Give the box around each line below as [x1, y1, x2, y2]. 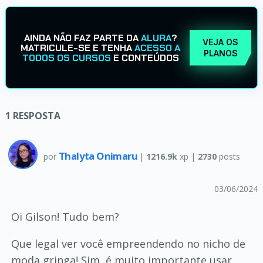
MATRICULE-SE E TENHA [21, 41, 135, 54]
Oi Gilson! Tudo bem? [11, 210, 119, 224]
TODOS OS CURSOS [22, 51, 111, 64]
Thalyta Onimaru [58, 149, 140, 163]
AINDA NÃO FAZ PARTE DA [23, 31, 141, 44]
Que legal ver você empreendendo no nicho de [11, 237, 245, 251]
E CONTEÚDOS [110, 51, 179, 64]
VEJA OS [203, 37, 239, 47]
